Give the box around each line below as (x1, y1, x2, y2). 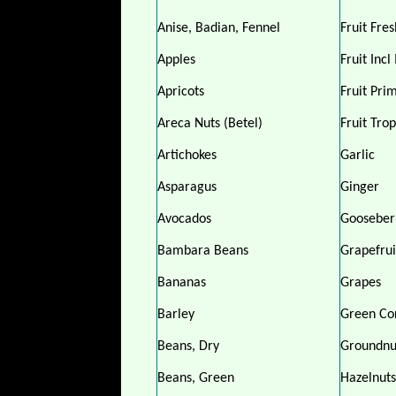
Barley (157, 308, 194, 322)
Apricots (157, 85, 204, 99)
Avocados (157, 212, 211, 226)
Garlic (340, 148, 375, 163)
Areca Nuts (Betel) (157, 117, 263, 131)
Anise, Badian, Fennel (157, 21, 280, 35)
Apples (157, 53, 195, 67)
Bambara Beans (157, 244, 248, 258)
